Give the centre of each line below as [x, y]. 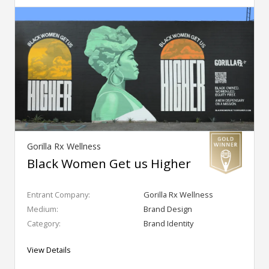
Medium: [43, 209]
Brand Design [168, 209]
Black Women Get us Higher [109, 163]
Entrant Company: [59, 194]
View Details [49, 249]
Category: [44, 223]
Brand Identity [168, 223]
